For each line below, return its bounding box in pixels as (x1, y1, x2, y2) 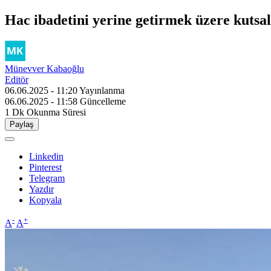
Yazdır (29, 183, 54, 194)
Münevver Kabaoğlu (5, 63, 84, 74)
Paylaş (10, 119, 34, 129)
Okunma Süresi (27, 106, 86, 117)
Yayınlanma (79, 85, 125, 96)
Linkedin (29, 151, 64, 162)
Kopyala (29, 194, 62, 205)
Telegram (29, 172, 65, 183)
